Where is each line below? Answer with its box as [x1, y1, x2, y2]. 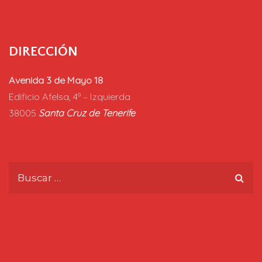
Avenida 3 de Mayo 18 [9, 74, 103, 86]
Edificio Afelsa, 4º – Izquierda [9, 90, 130, 102]
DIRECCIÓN [9, 43, 78, 59]
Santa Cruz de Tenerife [39, 106, 135, 119]
